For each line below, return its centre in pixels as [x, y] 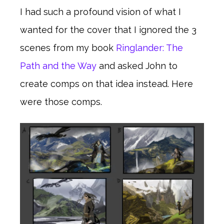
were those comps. [61, 101]
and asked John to [137, 65]
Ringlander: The [149, 47]
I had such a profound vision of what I [100, 11]
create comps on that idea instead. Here [106, 83]
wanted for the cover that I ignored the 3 [108, 29]
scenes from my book [68, 47]
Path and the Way [58, 65]
